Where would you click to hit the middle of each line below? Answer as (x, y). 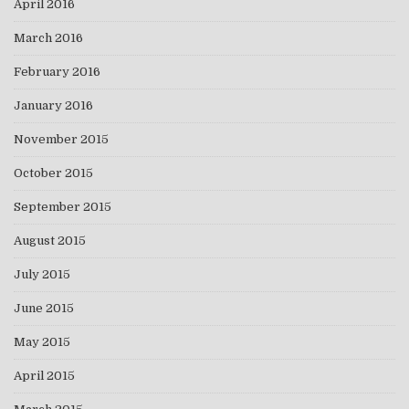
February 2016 (57, 72)
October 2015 (53, 173)
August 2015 (50, 241)
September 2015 (63, 207)
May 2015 (42, 342)
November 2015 (61, 140)
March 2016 (48, 38)
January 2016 (53, 106)
